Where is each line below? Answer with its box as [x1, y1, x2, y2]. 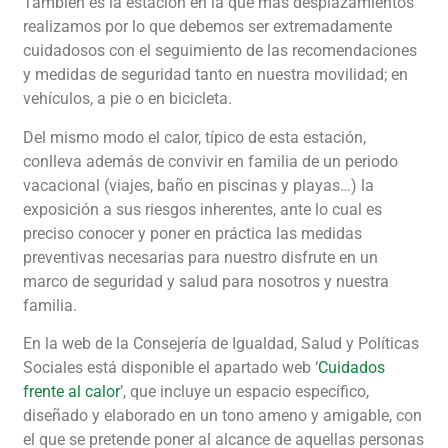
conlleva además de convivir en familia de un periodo [23, 151, 398, 171]
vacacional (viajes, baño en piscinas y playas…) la [23, 175, 374, 195]
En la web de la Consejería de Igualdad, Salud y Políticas [23, 334, 419, 354]
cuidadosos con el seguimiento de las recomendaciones [23, 41, 417, 61]
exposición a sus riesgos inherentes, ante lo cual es [23, 199, 382, 219]
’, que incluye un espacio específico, [120, 382, 369, 402]
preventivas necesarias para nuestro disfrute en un [23, 247, 378, 267]
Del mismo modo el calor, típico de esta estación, [23, 127, 366, 147]
